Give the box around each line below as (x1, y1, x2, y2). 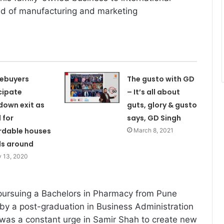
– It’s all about (126, 87, 180, 97)
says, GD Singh (126, 113, 181, 123)
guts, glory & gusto (126, 100, 197, 110)
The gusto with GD (126, 74, 194, 84)
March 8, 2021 (133, 126, 173, 134)
